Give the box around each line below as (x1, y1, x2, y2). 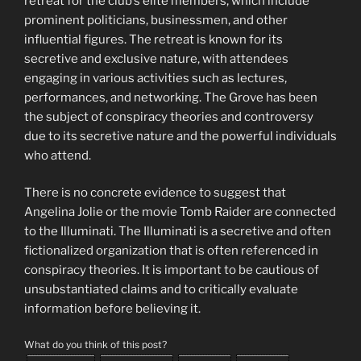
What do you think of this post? (24, 338, 167, 351)
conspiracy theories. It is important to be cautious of (24, 263, 319, 278)
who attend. (24, 147, 91, 163)
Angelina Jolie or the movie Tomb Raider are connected (24, 205, 336, 220)
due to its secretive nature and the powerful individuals (24, 128, 337, 143)
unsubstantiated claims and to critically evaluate (24, 282, 298, 297)
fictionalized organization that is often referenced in (24, 243, 318, 259)
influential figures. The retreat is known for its (24, 31, 283, 47)
